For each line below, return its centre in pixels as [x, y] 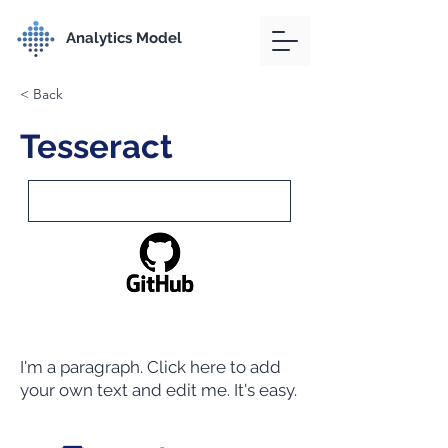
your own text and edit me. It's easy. [158, 390]
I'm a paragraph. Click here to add [150, 367]
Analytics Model [124, 38]
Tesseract [96, 146]
